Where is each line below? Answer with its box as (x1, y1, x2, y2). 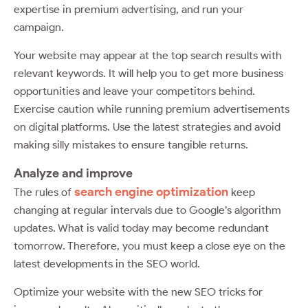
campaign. (14, 20, 67, 34)
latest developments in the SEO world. (14, 256, 203, 270)
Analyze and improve (14, 165, 133, 181)
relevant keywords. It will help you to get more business (14, 66, 283, 80)
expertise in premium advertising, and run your (14, 2, 243, 16)
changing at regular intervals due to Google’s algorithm (14, 203, 281, 217)
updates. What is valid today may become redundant (14, 221, 269, 234)
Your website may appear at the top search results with (14, 48, 282, 62)
